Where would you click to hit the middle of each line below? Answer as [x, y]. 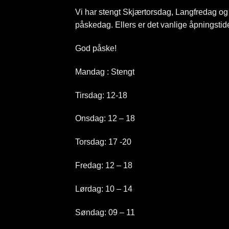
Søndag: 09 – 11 [105, 212]
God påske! [96, 49]
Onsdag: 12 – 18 [105, 119]
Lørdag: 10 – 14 [104, 189]
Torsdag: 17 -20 [103, 142]
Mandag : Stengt [105, 72]
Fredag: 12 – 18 [104, 166]
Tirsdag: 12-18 [101, 95]
